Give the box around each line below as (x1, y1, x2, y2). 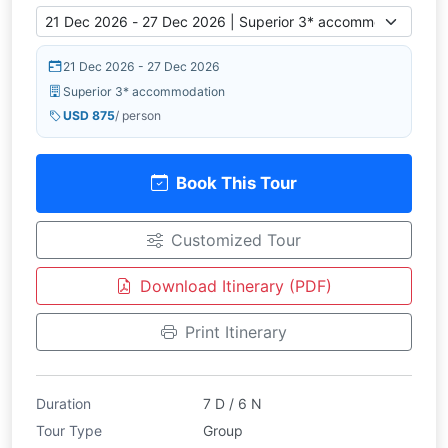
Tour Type (36, 421, 102, 439)
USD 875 (63, 108, 115, 124)
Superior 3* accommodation (63, 83, 225, 99)
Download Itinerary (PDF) (140, 275, 332, 296)
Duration (36, 394, 91, 412)
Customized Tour (171, 229, 301, 250)
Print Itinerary (185, 321, 287, 342)
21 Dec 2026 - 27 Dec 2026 (63, 58, 220, 74)
